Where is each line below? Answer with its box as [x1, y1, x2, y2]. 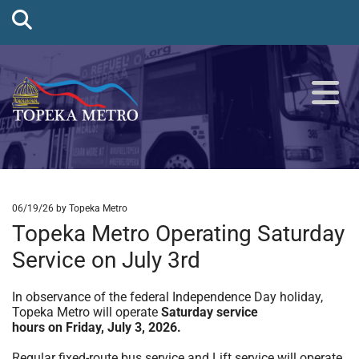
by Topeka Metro [54, 203, 127, 215]
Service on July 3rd [12, 247, 200, 274]
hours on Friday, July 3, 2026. [12, 320, 181, 336]
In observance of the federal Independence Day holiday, [12, 289, 323, 305]
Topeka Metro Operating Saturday [12, 220, 345, 248]
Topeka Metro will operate [12, 305, 161, 321]
